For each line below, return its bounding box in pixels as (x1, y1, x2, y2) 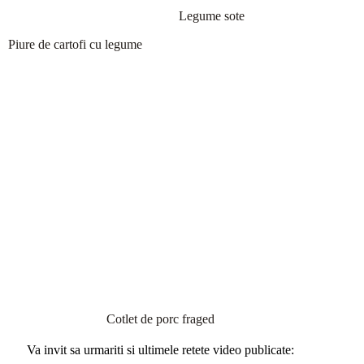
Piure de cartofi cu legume (8, 37, 142, 52)
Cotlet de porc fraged (106, 312, 214, 327)
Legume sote (178, 9, 245, 24)
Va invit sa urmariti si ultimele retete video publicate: (26, 343, 294, 357)
